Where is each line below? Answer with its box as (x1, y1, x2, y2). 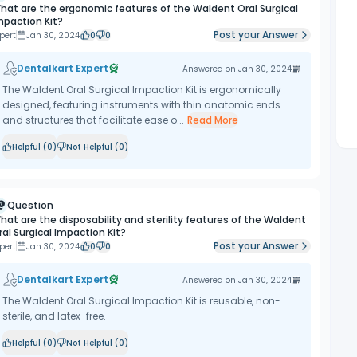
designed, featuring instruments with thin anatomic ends (2, 98, 280, 112)
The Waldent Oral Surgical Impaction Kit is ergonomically (2, 83, 281, 96)
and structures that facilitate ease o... (2, 113, 184, 127)
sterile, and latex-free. (2, 309, 106, 323)
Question (6, 198, 53, 212)
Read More (186, 113, 238, 127)
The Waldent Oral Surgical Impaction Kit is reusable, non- (2, 294, 280, 308)
